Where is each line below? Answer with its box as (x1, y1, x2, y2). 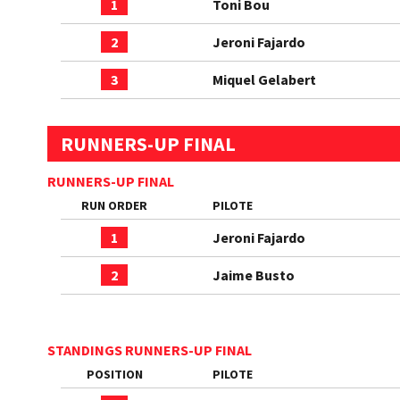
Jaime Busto (212, 266, 295, 284)
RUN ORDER (81, 197, 147, 213)
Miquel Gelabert (212, 71, 316, 88)
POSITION (86, 366, 143, 382)
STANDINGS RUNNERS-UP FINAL (47, 341, 252, 359)
